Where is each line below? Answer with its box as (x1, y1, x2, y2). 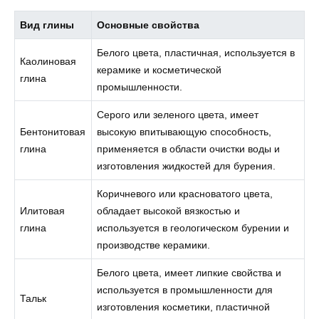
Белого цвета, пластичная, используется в (97, 46, 296, 58)
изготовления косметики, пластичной (97, 300, 271, 313)
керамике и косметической (97, 63, 222, 75)
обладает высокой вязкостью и (97, 204, 241, 216)
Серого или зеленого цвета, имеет (97, 108, 259, 120)
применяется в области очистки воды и (97, 142, 281, 155)
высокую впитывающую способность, (97, 125, 272, 137)
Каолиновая (20, 55, 77, 67)
